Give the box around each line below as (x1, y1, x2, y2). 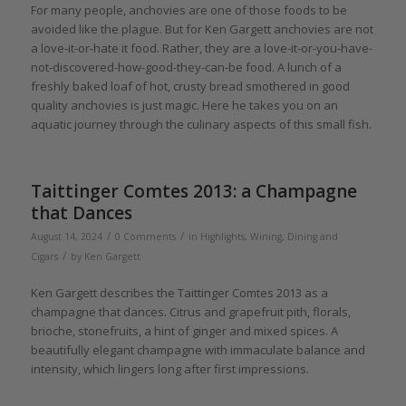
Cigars (30, 249, 58, 263)
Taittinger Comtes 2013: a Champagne (30, 179, 357, 203)
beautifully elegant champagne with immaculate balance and (30, 341, 365, 358)
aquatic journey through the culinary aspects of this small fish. (30, 115, 372, 132)
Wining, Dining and (249, 229, 338, 243)
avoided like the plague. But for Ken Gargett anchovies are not (30, 20, 373, 37)
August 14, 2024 (30, 229, 102, 243)
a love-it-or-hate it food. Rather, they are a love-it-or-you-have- (30, 39, 372, 56)
